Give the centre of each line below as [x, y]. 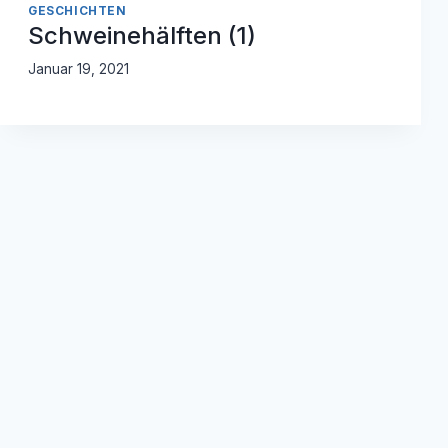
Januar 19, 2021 [78, 69]
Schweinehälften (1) [142, 35]
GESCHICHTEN [77, 10]
